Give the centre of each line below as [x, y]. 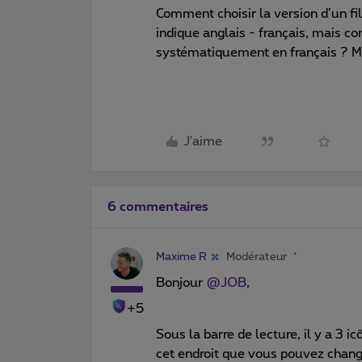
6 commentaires [158, 206]
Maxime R [181, 257]
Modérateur [257, 257]
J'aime [203, 141]
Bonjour [181, 282]
